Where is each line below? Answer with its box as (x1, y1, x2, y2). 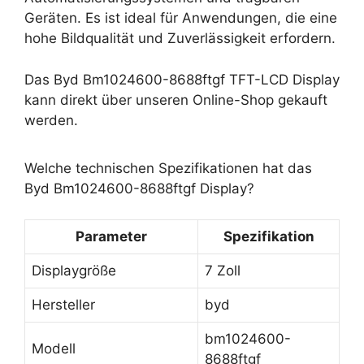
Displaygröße (32, 262, 116, 279)
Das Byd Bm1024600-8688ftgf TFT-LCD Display (24, 71, 340, 88)
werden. (24, 111, 78, 128)
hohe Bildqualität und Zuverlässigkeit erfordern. (24, 30, 336, 46)
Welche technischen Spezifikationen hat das (24, 159, 312, 176)
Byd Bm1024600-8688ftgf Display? (24, 180, 254, 197)
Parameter (76, 228, 147, 245)
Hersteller (32, 297, 95, 313)
